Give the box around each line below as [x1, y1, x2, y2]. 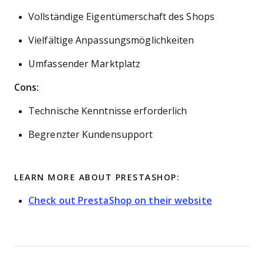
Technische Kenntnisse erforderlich [28, 106, 187, 116]
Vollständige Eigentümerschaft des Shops [28, 12, 214, 22]
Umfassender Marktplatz [28, 59, 141, 69]
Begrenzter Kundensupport [28, 130, 153, 140]
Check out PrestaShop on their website [28, 196, 212, 206]
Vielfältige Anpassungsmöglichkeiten [28, 35, 194, 45]
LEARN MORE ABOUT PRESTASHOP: [14, 173, 180, 182]
